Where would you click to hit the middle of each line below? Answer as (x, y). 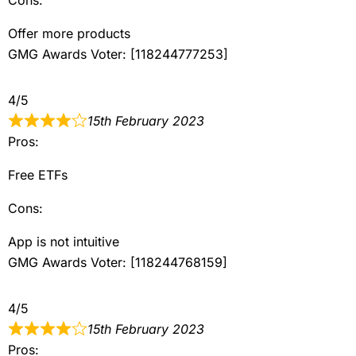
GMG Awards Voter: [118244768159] (118, 262)
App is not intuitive (64, 241)
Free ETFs (38, 174)
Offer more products (69, 33)
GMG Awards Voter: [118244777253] (118, 54)
